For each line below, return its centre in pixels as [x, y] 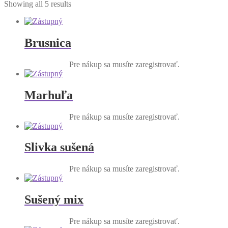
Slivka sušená [59, 147]
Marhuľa [49, 95]
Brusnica [48, 42]
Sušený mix [54, 200]
